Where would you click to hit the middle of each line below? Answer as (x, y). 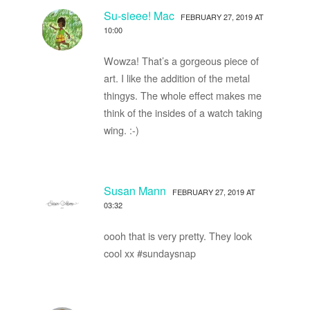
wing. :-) (121, 129)
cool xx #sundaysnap (149, 253)
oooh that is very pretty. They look (177, 235)
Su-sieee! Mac (139, 15)
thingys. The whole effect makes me (182, 95)
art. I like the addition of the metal (176, 77)
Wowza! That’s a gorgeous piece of (181, 60)
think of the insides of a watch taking (183, 112)
